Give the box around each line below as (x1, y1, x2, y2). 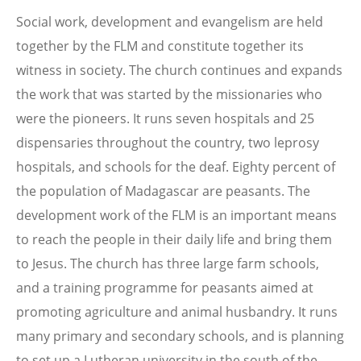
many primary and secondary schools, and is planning (16, 327, 344, 346)
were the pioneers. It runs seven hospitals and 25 (16, 110, 314, 128)
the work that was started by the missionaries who (16, 85, 322, 104)
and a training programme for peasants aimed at (16, 279, 313, 297)
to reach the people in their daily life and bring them (16, 230, 332, 249)
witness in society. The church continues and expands (16, 61, 342, 80)
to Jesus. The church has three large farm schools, (16, 255, 319, 273)
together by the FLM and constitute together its (16, 37, 304, 56)
